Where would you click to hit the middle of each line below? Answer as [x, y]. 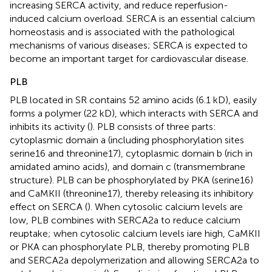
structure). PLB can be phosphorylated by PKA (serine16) [131, 180]
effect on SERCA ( [49, 207]
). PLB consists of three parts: [153, 127]
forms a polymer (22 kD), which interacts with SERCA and [134, 114]
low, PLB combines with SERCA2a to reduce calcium [125, 220]
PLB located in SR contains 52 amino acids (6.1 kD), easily [133, 100]
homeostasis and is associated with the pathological [122, 32]
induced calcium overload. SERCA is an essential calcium [132, 19]
